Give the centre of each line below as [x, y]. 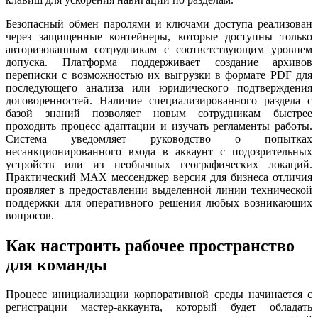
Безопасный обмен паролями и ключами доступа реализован [159, 23]
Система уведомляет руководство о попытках [159, 138]
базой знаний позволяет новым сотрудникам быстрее [159, 113]
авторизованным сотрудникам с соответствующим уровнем [159, 49]
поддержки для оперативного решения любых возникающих [159, 202]
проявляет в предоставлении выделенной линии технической [159, 190]
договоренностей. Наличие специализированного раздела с [159, 100]
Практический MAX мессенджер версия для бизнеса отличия [159, 177]
